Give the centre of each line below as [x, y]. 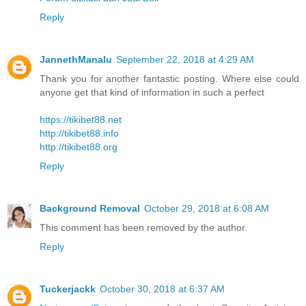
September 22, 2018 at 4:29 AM [185, 60]
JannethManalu [76, 60]
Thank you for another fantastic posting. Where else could [169, 79]
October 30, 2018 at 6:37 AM [162, 289]
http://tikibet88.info [79, 134]
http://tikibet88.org [79, 147]
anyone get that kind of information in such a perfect [152, 93]
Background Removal [90, 209]
